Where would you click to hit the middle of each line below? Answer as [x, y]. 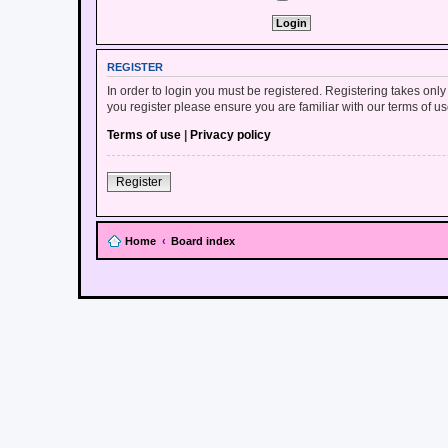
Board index [203, 240]
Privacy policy [230, 134]
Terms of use [144, 134]
